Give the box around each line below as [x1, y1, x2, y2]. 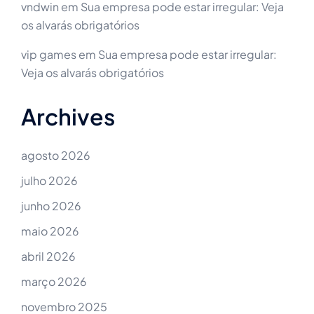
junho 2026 [21, 198, 81, 214]
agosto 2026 [21, 148, 90, 163]
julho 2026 [21, 173, 78, 189]
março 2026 [21, 274, 87, 289]
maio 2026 [21, 224, 79, 239]
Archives [21, 102, 115, 131]
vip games [21, 47, 76, 62]
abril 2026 [21, 249, 76, 264]
